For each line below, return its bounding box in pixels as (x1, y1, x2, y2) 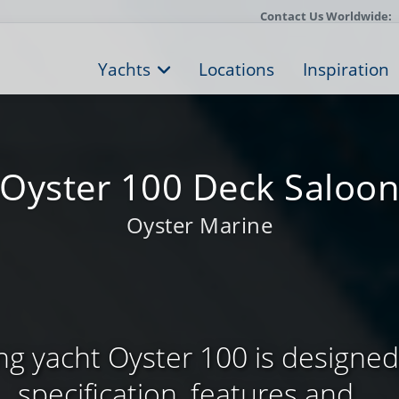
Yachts (98, 58, 151, 81)
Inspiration (303, 58, 389, 81)
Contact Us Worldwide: (260, 8, 392, 24)
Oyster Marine (126, 210, 273, 240)
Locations (199, 58, 274, 81)
